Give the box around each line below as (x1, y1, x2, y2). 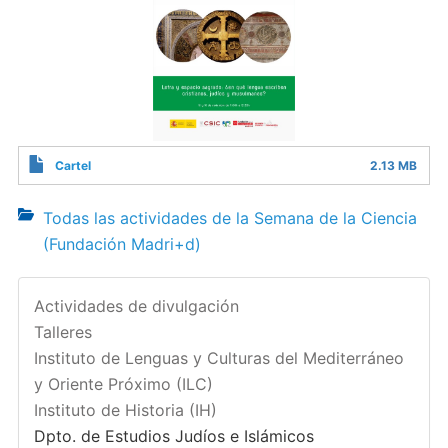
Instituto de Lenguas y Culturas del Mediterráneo (33, 348, 404, 368)
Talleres (33, 322, 92, 342)
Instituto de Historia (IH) (33, 400, 217, 420)
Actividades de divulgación (33, 296, 239, 316)
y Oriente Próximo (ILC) (33, 374, 213, 394)
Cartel (54, 158, 91, 173)
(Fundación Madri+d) (42, 234, 201, 254)
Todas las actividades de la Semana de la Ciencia (42, 208, 417, 228)
